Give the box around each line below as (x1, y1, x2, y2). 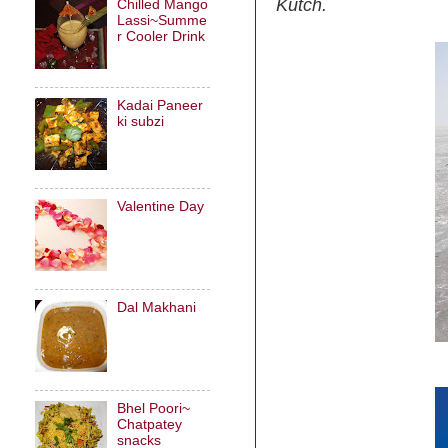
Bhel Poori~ (117, 400, 191, 416)
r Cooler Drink (117, 29, 206, 44)
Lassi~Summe (117, 13, 208, 28)
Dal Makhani (117, 299, 197, 315)
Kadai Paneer (117, 97, 204, 113)
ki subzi (117, 113, 165, 129)
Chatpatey (117, 416, 183, 432)
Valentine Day (117, 198, 205, 214)
